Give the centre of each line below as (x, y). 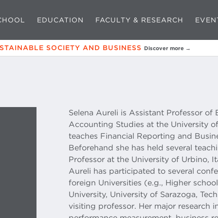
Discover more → (167, 48)
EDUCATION (60, 20)
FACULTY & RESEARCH (139, 20)
